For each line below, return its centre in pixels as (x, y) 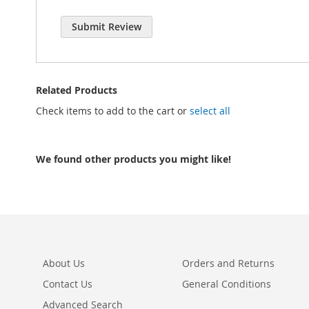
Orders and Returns (228, 263)
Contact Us (68, 284)
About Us (64, 263)
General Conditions (227, 284)
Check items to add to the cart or (113, 110)
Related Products (77, 90)
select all (210, 110)
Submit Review (107, 26)
